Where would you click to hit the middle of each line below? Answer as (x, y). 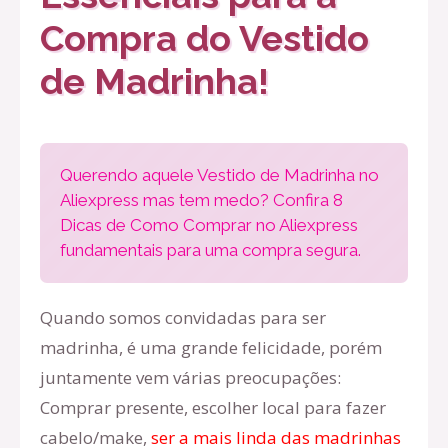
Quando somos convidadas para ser (183, 317)
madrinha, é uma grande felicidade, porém (211, 347)
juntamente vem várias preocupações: (190, 377)
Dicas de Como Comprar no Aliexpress (209, 225)
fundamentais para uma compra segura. (210, 250)
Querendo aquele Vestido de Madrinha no (219, 175)
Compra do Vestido (204, 38)
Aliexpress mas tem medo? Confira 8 (201, 200)
